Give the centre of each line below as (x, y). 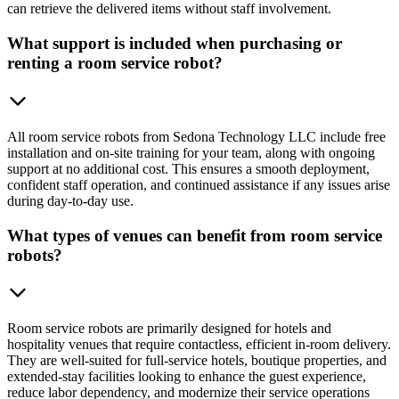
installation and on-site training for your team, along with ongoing (191, 152)
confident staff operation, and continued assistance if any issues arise (199, 184)
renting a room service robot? (115, 63)
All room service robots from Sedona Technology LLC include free (196, 136)
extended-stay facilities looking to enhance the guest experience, (187, 377)
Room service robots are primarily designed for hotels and (169, 329)
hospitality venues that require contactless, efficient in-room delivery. (199, 345)
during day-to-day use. (70, 200)
